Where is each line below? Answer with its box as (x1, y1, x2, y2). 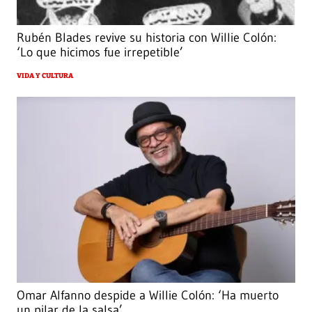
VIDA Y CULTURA (17, 72, 73, 81)
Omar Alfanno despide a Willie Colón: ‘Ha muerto (17, 288, 279, 304)
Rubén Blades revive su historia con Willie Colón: (17, 30, 276, 46)
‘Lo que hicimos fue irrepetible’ (17, 45, 183, 61)
